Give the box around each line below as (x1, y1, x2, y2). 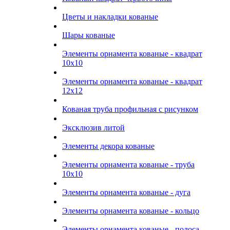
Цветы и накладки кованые (62, 12, 158, 21)
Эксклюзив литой (62, 123, 125, 132)
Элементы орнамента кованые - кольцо (62, 206, 199, 215)
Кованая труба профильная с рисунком (62, 105, 198, 113)
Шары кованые (62, 31, 115, 40)
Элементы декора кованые (62, 142, 155, 150)
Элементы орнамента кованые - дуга (62, 188, 190, 197)
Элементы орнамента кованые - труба (62, 160, 195, 169)
